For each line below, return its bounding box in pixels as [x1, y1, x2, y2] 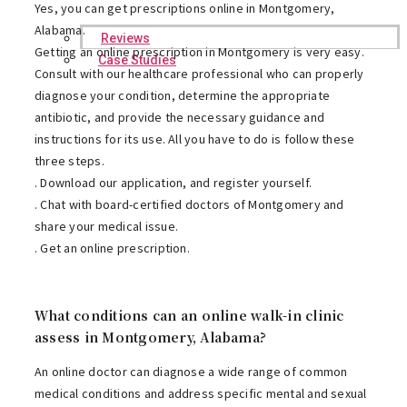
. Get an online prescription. [35, 239, 190, 256]
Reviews [101, 30, 150, 45]
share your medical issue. [35, 217, 178, 234]
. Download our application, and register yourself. [35, 174, 312, 191]
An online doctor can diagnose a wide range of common [35, 363, 348, 381]
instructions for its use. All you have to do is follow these [35, 130, 355, 147]
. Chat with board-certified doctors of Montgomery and [35, 195, 344, 213]
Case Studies [98, 52, 176, 67]
